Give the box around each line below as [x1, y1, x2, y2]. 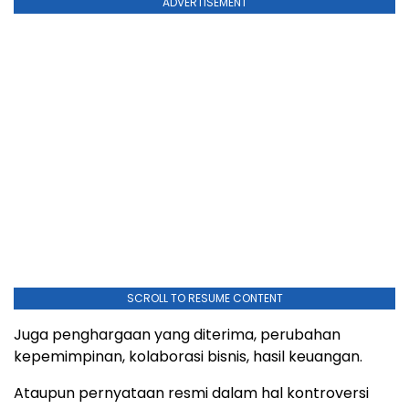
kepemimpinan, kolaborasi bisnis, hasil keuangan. [14, 346, 362, 368]
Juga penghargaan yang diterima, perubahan [14, 324, 341, 346]
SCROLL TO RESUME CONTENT [126, 290, 283, 307]
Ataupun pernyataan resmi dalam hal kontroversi [14, 383, 369, 404]
